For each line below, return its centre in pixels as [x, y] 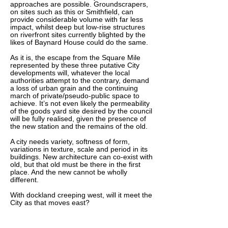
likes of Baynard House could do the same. [79, 42]
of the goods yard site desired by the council [81, 111]
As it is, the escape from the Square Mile [75, 58]
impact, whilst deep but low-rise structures [78, 27]
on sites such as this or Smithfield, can [72, 12]
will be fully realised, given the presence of [78, 119]
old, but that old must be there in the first [75, 164]
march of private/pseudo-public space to [75, 96]
